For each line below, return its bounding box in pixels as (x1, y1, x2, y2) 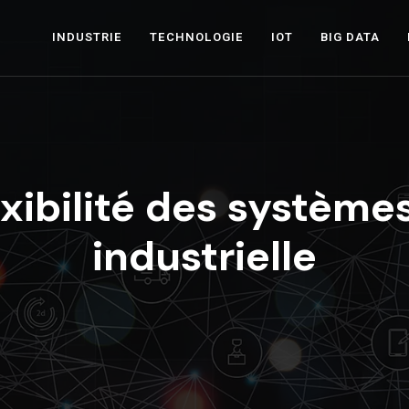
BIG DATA (320, 28, 380, 47)
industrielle (92, 229, 317, 283)
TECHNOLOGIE (150, 28, 244, 47)
